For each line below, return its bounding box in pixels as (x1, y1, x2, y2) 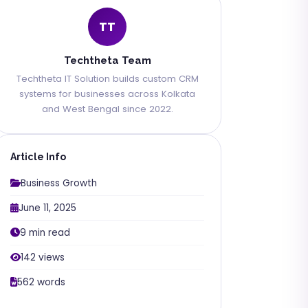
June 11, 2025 (19, 201, 76, 214)
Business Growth (21, 177, 97, 190)
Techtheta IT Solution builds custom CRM (16, 72, 199, 85)
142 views (21, 251, 65, 264)
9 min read (20, 226, 70, 239)
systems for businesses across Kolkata (19, 87, 195, 100)
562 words (17, 276, 65, 289)
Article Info (10, 151, 66, 162)
